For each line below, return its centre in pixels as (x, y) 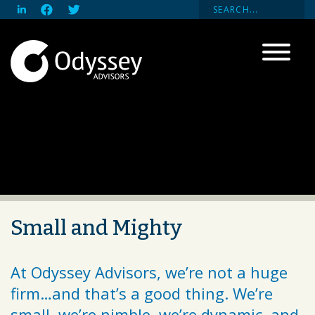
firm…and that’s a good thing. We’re (142, 293)
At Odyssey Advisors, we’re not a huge (149, 272)
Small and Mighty (96, 228)
